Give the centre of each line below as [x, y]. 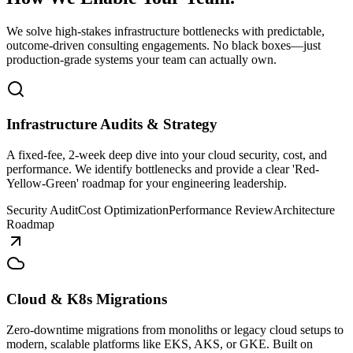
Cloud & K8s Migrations [87, 299]
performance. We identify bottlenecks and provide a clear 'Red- [163, 169]
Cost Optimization [123, 210]
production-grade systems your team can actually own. [141, 59]
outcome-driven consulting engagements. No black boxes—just [163, 45]
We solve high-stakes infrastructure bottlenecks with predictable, [165, 31]
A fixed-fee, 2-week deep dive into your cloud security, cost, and [167, 155]
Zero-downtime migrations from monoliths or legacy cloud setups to [175, 329]
